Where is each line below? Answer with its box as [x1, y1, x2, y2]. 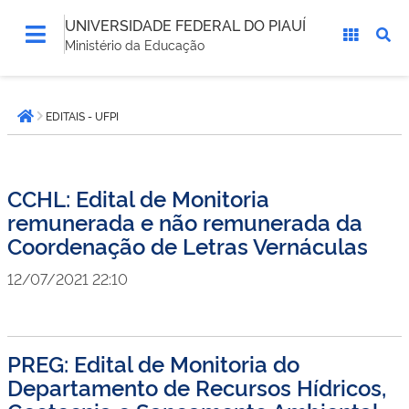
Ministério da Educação [65, 36, 204, 53]
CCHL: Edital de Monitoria [7, 183, 269, 213]
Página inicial [24, 114, 122, 136]
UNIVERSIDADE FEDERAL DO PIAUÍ [65, 15, 306, 35]
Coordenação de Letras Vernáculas [7, 230, 368, 260]
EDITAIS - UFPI [46, 109, 119, 123]
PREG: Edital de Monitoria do [7, 348, 299, 378]
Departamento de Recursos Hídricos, [7, 372, 386, 402]
